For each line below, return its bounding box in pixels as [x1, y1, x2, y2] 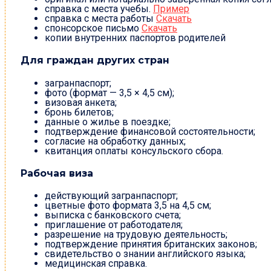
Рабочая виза [21, 167, 93, 179]
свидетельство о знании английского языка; [45, 248, 246, 260]
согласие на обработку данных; [45, 135, 186, 147]
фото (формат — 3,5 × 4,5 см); [45, 87, 174, 99]
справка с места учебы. [45, 3, 153, 15]
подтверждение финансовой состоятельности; [45, 125, 255, 137]
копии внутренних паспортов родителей [45, 32, 226, 44]
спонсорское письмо [45, 22, 142, 34]
